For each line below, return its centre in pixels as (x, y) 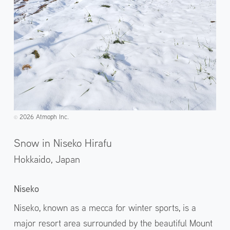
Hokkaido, (34, 159)
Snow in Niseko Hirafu (63, 142)
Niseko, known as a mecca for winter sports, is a (105, 207)
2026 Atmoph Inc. (43, 116)
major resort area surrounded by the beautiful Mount (113, 223)
